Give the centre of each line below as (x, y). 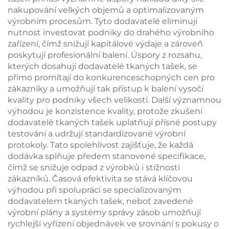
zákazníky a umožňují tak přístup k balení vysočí (106, 89)
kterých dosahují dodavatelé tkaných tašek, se (102, 66)
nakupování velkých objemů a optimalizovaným (106, 10)
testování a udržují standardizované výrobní (97, 134)
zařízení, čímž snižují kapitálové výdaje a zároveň (105, 44)
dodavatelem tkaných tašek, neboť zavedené (100, 201)
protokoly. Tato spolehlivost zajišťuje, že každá (100, 145)
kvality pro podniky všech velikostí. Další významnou (114, 100)
